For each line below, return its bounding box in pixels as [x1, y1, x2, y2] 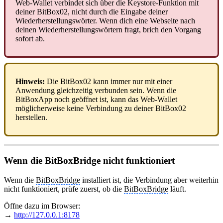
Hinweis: [15, 77, 45, 86]
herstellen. [15, 113, 47, 122]
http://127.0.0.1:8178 [14, 210, 80, 219]
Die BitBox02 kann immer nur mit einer [45, 77, 172, 86]
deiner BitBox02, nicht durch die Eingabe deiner [15, 7, 168, 16]
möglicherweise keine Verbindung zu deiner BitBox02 [15, 104, 186, 113]
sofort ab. [15, 34, 45, 43]
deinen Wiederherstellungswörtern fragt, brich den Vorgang [15, 25, 201, 34]
